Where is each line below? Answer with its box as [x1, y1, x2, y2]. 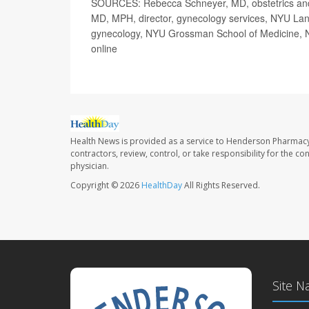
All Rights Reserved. [182, 179, 260, 191]
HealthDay [141, 179, 182, 191]
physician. [70, 159, 109, 172]
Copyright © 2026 [70, 179, 141, 191]
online [91, 41, 117, 55]
